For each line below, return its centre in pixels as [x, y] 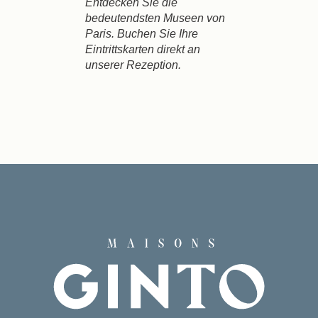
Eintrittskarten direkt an [143, 49]
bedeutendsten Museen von [155, 18]
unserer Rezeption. [133, 65]
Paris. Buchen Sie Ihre [142, 33]
